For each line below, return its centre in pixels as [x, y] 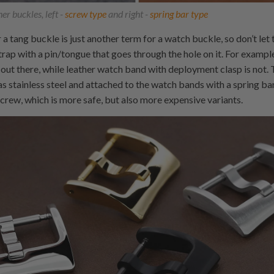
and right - [128, 13]
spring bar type [179, 13]
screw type [86, 13]
